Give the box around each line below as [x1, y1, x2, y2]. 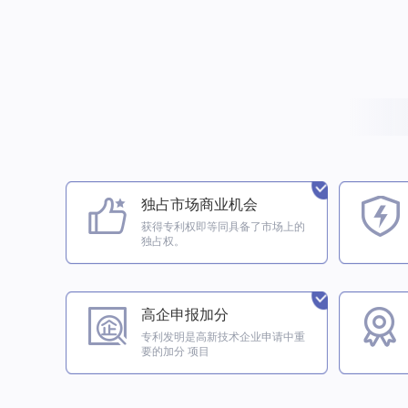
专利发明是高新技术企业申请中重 [141, 331, 306, 344]
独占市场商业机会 [141, 197, 259, 213]
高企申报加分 [141, 307, 229, 323]
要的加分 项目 [141, 345, 210, 359]
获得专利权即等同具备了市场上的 [141, 220, 306, 234]
